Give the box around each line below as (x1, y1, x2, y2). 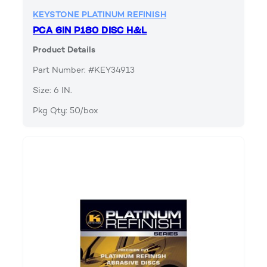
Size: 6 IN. (33, 85, 72, 96)
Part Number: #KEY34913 (33, 65, 135, 76)
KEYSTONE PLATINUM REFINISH (33, 10, 166, 20)
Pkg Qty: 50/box (33, 105, 98, 116)
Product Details (33, 45, 95, 55)
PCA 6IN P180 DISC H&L (33, 25, 147, 36)
